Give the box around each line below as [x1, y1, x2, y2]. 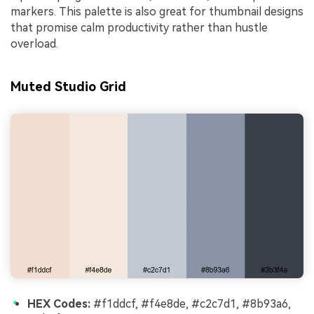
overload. [11, 36, 58, 50]
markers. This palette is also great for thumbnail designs [11, 4, 303, 18]
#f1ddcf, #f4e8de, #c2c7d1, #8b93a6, [90, 297, 291, 311]
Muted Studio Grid [11, 79, 126, 95]
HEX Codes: [27, 297, 90, 311]
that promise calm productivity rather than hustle [11, 20, 268, 34]
